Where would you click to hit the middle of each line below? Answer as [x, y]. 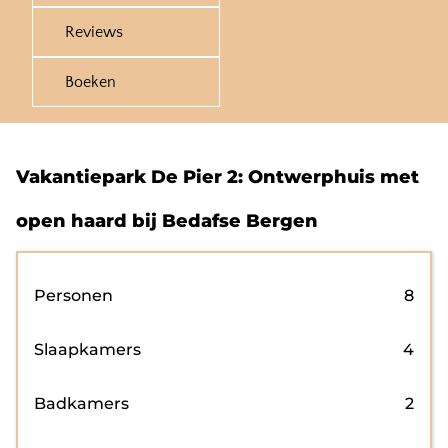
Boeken [90, 82]
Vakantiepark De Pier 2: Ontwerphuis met [217, 177]
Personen [73, 295]
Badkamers [81, 403]
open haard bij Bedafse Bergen [167, 221]
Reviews [94, 32]
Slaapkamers [87, 349]
